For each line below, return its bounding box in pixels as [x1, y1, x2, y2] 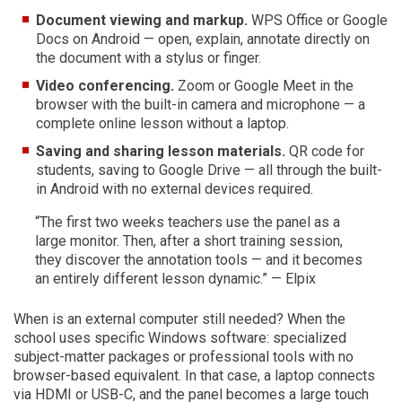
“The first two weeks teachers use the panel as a [35, 214, 340, 231]
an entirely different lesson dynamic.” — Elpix [35, 270, 316, 287]
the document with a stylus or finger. [36, 49, 261, 66]
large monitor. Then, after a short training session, [35, 232, 343, 249]
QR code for [285, 143, 364, 160]
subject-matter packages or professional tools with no [13, 348, 354, 365]
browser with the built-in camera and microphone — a [36, 96, 365, 113]
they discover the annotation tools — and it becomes [35, 251, 363, 268]
